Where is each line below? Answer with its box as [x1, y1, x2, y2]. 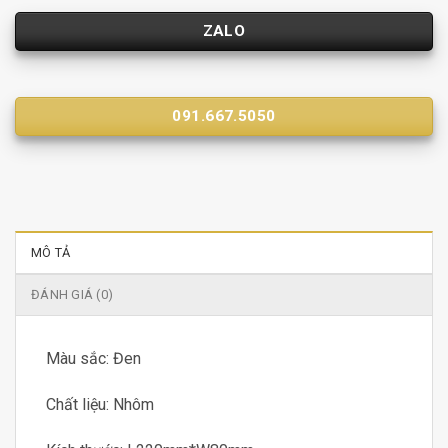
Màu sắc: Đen [46, 349, 141, 369]
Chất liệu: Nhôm [46, 395, 154, 415]
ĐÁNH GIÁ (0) [31, 287, 114, 303]
